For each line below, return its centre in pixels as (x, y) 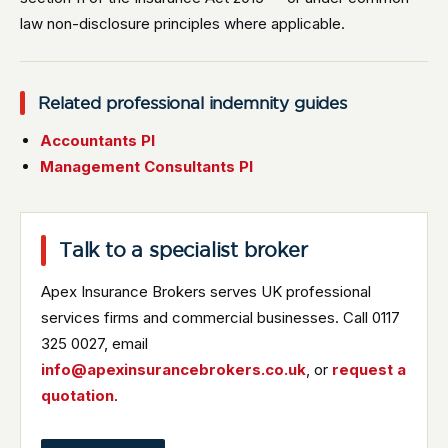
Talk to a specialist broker (183, 250)
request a (369, 369)
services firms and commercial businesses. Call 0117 (220, 317)
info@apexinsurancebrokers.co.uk (173, 369)
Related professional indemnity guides (192, 103)
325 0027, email (94, 343)
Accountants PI (97, 140)
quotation (77, 395)
